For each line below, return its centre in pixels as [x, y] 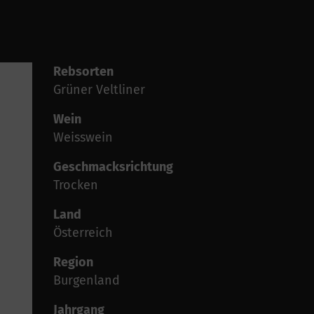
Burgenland [87, 281]
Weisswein [83, 138]
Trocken [76, 185]
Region [73, 262]
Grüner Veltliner [99, 90]
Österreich [83, 233]
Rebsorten [83, 72]
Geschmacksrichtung [113, 167]
